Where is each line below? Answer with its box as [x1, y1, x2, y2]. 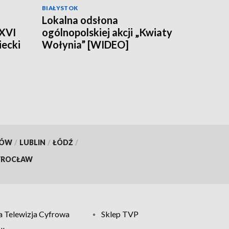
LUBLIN [19, 138, 45, 147]
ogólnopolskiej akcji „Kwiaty [42, 26, 172, 38]
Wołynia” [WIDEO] [42, 38, 129, 51]
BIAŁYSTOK [42, 4, 78, 11]
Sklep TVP [101, 209, 139, 219]
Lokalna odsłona [42, 13, 118, 26]
